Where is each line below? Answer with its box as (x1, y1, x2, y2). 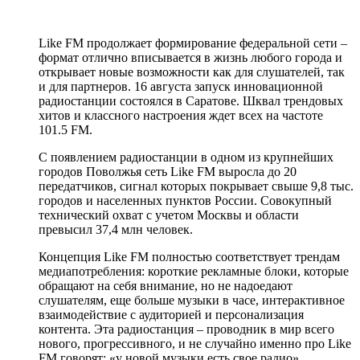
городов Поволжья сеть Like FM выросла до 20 (39, 164, 297, 178)
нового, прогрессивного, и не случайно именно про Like (39, 336, 351, 350)
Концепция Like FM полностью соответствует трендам (39, 249, 340, 264)
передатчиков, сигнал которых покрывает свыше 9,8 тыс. (39, 178, 354, 193)
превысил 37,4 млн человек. (39, 222, 193, 236)
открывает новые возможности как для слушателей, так (39, 64, 345, 79)
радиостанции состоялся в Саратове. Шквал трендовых (39, 93, 343, 108)
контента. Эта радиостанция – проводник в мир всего (39, 321, 334, 336)
